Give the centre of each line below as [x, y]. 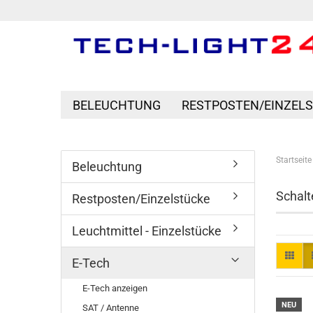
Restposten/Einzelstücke [141, 199]
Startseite [293, 160]
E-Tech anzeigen [115, 288]
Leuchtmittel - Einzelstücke [147, 231]
